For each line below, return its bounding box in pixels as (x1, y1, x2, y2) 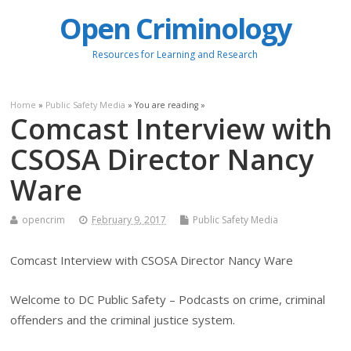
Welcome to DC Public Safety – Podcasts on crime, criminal (10, 291, 326, 308)
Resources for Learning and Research (92, 48, 259, 62)
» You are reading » (125, 99, 206, 110)
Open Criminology (60, 9, 291, 49)
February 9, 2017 (92, 212, 167, 226)
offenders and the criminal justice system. (10, 312, 236, 328)
